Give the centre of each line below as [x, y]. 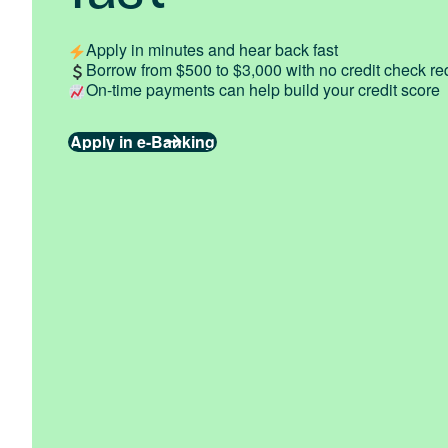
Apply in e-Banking [142, 142]
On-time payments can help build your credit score [263, 90]
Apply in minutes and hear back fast [212, 50]
